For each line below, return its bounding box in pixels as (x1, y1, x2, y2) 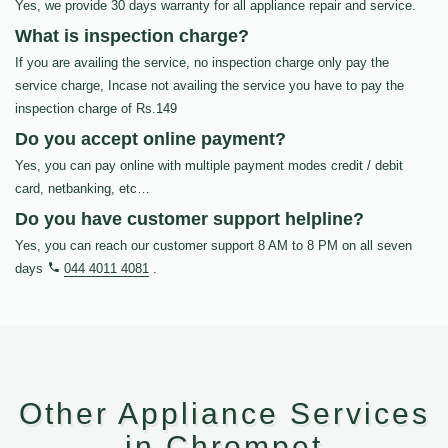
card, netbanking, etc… (15, 181, 150, 197)
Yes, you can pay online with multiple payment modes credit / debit (15, 158, 403, 174)
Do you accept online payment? (15, 129, 286, 150)
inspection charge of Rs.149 (15, 101, 177, 117)
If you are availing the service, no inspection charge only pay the (15, 55, 389, 71)
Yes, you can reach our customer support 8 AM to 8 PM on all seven (15, 238, 412, 254)
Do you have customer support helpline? (15, 209, 364, 230)
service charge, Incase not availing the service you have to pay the (15, 78, 404, 94)
